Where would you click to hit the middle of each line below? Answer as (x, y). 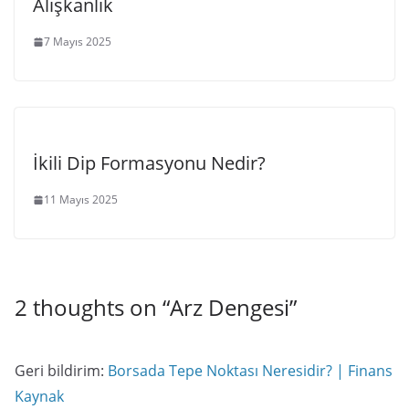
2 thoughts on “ (92, 307)
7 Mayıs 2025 (78, 42)
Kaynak (39, 396)
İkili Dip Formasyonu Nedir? (149, 163)
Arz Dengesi (230, 307)
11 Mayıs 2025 (81, 199)
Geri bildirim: (61, 371)
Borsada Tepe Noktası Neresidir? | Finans (250, 371)
